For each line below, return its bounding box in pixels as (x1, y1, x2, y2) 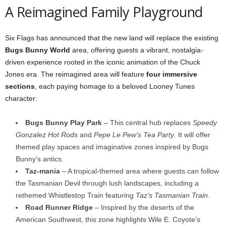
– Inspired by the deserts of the (93, 203, 194, 211)
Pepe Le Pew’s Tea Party (94, 131, 174, 139)
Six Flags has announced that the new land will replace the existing (5, 34, 218, 42)
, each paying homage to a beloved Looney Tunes (35, 82, 195, 90)
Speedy (193, 119, 217, 127)
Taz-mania (25, 167, 60, 175)
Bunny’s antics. (16, 155, 64, 163)
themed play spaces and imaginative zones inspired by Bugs (16, 143, 208, 151)
